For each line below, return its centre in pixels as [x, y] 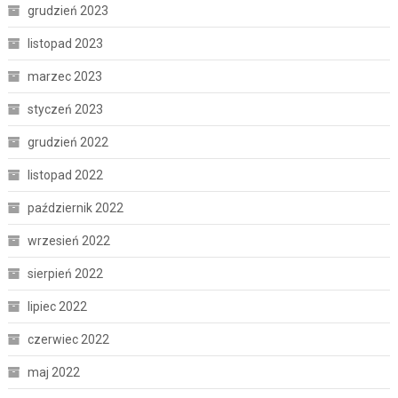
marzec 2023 [64, 76]
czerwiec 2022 [68, 339]
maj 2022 [53, 372]
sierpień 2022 [65, 273]
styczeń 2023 [65, 109]
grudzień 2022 [68, 142]
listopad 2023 [65, 43]
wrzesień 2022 [68, 240]
